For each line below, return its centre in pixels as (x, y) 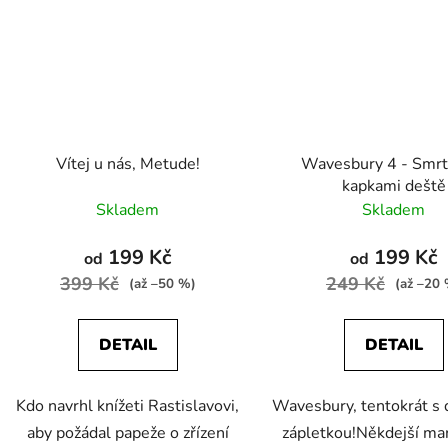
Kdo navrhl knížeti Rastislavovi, (128, 405)
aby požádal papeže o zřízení (127, 432)
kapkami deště (393, 185)
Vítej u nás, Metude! (127, 163)
